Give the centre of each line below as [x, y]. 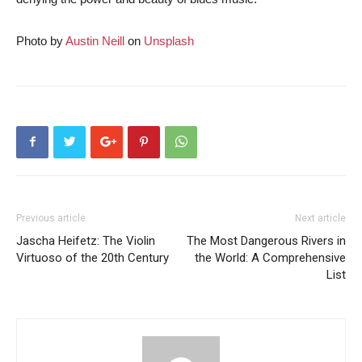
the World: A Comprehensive [270, 257]
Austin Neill [95, 40]
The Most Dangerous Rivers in [266, 240]
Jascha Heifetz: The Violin [86, 240]
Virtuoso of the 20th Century [93, 257]
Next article [320, 218]
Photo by [41, 40]
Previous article [51, 218]
